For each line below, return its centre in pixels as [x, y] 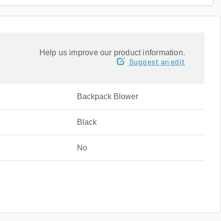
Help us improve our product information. [112, 53]
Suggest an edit [157, 63]
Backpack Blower [107, 96]
